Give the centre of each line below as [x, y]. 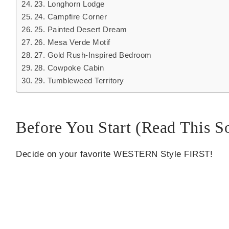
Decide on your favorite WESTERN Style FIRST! [114, 154]
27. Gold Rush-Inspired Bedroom [93, 55]
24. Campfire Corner [71, 17]
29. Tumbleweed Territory [79, 81]
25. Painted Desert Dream [81, 30]
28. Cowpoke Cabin [69, 68]
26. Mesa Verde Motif [72, 42]
